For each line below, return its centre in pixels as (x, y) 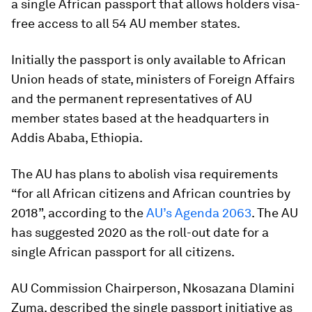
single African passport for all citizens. (123, 252)
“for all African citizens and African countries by (151, 194)
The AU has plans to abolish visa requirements (145, 174)
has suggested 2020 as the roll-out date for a (140, 233)
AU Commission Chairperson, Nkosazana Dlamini (153, 288)
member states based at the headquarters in (140, 118)
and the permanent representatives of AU (132, 99)
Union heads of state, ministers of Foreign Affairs (153, 79)
